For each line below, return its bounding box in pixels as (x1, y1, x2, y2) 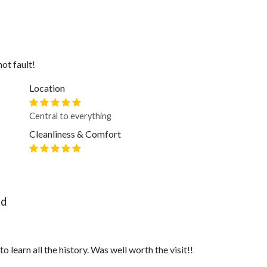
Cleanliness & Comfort (29, 128, 121, 139)
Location (29, 82, 65, 94)
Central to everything (29, 111, 111, 121)
